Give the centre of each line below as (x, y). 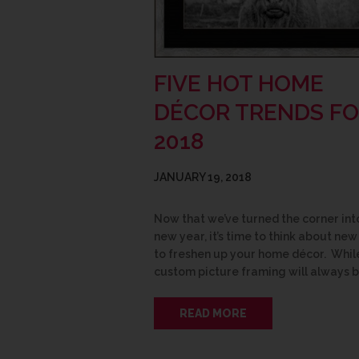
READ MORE (213, 314)
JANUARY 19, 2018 (203, 177)
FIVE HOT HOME (239, 84)
